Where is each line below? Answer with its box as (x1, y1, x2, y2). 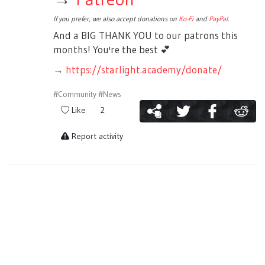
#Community (53, 89, 96, 100)
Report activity (71, 131, 123, 142)
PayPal (208, 14, 228, 24)
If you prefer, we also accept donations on (53, 14, 179, 24)
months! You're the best (53, 43, 160, 56)
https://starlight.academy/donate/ (65, 63, 222, 76)
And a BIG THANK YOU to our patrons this (53, 29, 238, 42)
